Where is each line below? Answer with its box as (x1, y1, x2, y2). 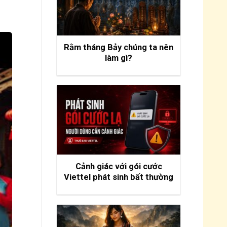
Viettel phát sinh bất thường (64, 172, 173, 182)
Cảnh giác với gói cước (75, 162, 162, 172)
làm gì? (105, 53, 132, 63)
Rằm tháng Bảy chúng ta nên (64, 43, 173, 53)
